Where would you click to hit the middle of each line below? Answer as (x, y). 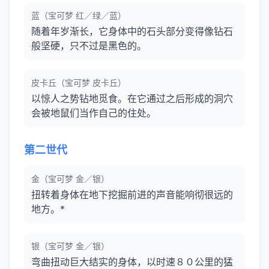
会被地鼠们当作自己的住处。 (94, 113)
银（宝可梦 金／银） (70, 246)
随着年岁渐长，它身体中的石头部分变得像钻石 (132, 31)
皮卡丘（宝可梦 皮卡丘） (79, 83)
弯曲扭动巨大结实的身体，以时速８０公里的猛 (132, 262)
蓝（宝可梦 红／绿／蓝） (79, 15)
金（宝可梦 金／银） (70, 179)
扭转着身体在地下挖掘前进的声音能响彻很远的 (132, 195)
